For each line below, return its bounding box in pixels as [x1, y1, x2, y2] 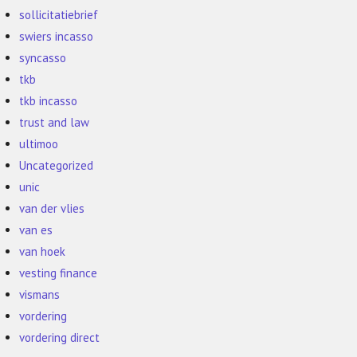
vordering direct [19, 330, 100, 345]
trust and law [19, 115, 90, 130]
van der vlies [19, 201, 85, 216]
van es [19, 222, 53, 237]
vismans [19, 287, 61, 302]
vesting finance [19, 265, 98, 280]
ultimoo [19, 136, 59, 151]
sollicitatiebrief [19, 7, 99, 22]
